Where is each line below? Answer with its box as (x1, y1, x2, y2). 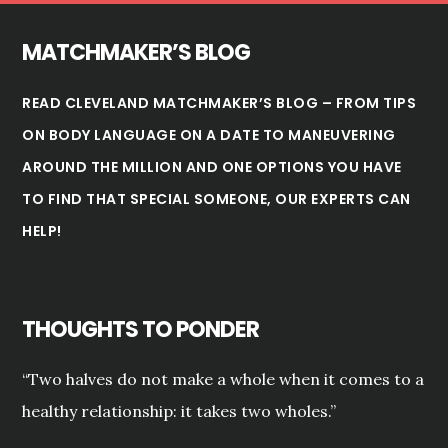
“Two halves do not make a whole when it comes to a (22, 369, 425, 390)
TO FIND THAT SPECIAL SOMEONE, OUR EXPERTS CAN (22, 188, 411, 209)
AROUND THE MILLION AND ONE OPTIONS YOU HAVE (22, 156, 402, 177)
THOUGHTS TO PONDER (22, 314, 260, 346)
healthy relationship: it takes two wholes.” (22, 401, 337, 422)
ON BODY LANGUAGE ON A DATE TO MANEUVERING (22, 124, 396, 145)
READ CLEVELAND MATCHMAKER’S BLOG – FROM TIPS (22, 92, 417, 113)
